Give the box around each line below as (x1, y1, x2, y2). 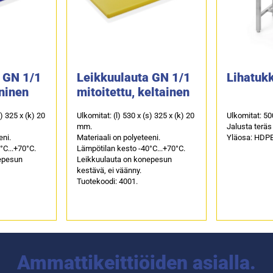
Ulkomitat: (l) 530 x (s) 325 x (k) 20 (77, 110, 195, 120)
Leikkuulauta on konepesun (77, 154, 172, 164)
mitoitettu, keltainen (77, 84, 190, 99)
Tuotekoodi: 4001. (77, 176, 138, 186)
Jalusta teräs (226, 121, 272, 131)
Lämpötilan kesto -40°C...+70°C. (77, 143, 186, 153)
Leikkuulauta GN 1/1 (77, 69, 191, 85)
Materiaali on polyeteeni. (77, 132, 161, 142)
